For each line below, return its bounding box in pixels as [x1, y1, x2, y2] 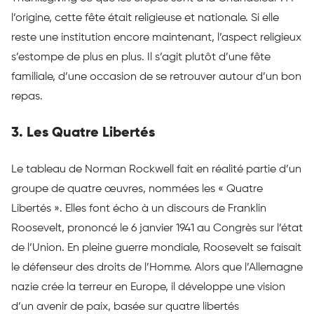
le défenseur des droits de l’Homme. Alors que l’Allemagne [11, 262, 303, 274]
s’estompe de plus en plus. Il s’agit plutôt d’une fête [11, 52, 271, 64]
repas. [11, 91, 43, 103]
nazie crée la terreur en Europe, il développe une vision [11, 282, 285, 294]
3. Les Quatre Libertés [11, 126, 155, 141]
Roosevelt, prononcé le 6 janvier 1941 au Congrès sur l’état [11, 223, 303, 235]
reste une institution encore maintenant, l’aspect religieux [11, 32, 301, 44]
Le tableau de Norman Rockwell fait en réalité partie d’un [11, 164, 301, 176]
